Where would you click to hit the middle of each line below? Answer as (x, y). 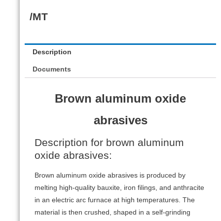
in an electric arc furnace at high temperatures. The (115, 200)
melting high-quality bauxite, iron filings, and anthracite (119, 187)
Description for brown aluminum (109, 143)
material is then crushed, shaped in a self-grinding (112, 212)
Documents (52, 70)
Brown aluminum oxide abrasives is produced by (110, 175)
